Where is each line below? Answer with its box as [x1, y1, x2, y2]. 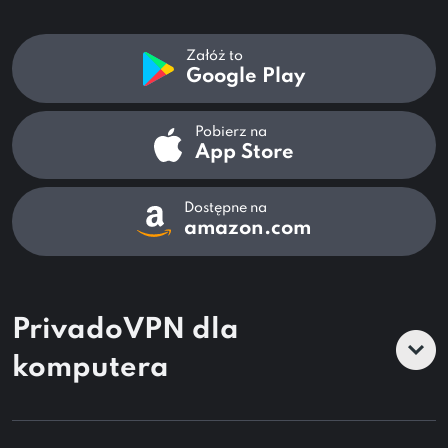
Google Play [186, 66, 306, 87]
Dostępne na [183, 201, 267, 216]
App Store [194, 143, 294, 164]
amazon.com [183, 219, 311, 240]
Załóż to [186, 48, 244, 63]
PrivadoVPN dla [12, 315, 239, 345]
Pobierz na [194, 125, 267, 140]
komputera [12, 353, 169, 383]
